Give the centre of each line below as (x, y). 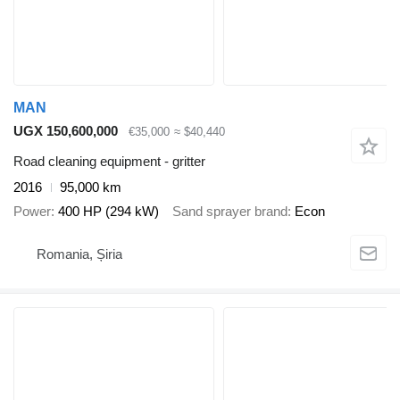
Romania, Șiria (79, 254)
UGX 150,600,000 (66, 130)
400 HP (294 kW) (108, 211)
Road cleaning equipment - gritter (109, 162)
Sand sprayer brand (230, 211)
